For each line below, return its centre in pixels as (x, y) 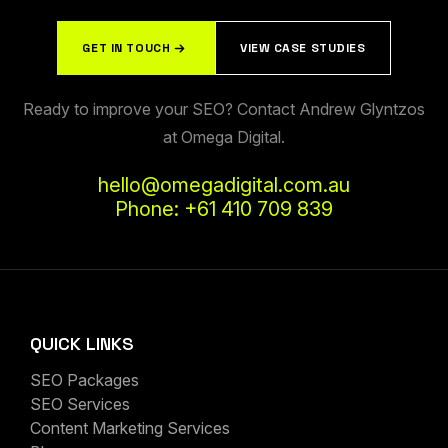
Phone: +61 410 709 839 (224, 208)
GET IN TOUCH (126, 48)
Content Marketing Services (130, 428)
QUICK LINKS (82, 344)
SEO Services (80, 404)
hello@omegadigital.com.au (224, 184)
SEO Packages (84, 380)
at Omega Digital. (224, 137)
